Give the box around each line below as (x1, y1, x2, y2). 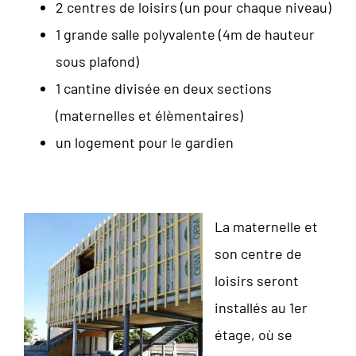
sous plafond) (56, 52, 139, 70)
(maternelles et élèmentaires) (56, 106, 243, 124)
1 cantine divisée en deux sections (56, 79, 272, 97)
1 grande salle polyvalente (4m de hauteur (56, 25, 315, 43)
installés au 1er (215, 298, 308, 316)
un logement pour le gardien (56, 133, 234, 151)
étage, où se (215, 325, 292, 343)
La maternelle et (215, 217, 318, 235)
